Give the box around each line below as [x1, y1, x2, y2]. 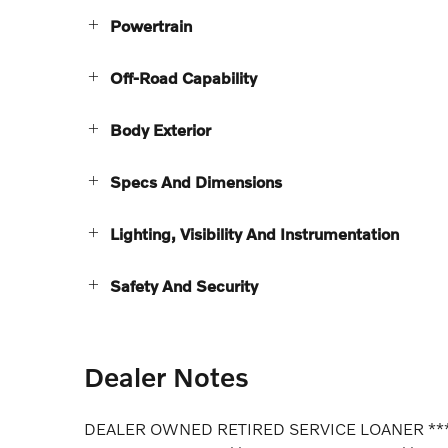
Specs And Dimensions [110, 172, 282, 192]
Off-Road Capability [110, 68, 257, 88]
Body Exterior [110, 120, 211, 140]
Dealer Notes [84, 361, 249, 393]
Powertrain [110, 16, 192, 36]
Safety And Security [110, 276, 258, 296]
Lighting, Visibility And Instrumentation [110, 224, 399, 244]
